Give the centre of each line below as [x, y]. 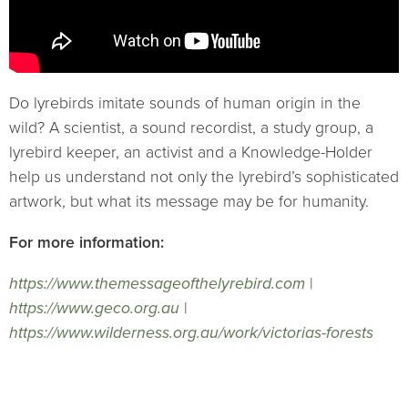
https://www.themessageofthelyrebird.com [157, 283]
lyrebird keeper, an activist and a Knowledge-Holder [191, 153]
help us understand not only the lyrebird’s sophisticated [204, 178]
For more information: [87, 243]
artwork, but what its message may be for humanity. [189, 202]
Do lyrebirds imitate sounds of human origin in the [185, 104]
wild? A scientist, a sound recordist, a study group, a [191, 128]
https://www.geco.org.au [94, 308]
